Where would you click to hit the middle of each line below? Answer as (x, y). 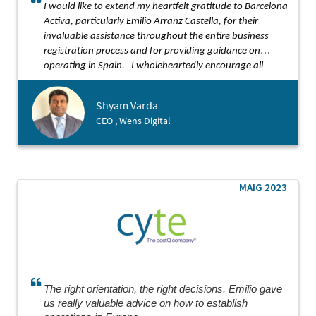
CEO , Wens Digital (133, 121)
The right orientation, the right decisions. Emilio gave (163, 289)
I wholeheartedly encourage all (197, 66)
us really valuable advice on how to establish (146, 303)
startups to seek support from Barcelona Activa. (146, 81)
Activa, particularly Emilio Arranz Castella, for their (151, 22)
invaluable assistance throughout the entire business (156, 36)
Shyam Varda (127, 105)
